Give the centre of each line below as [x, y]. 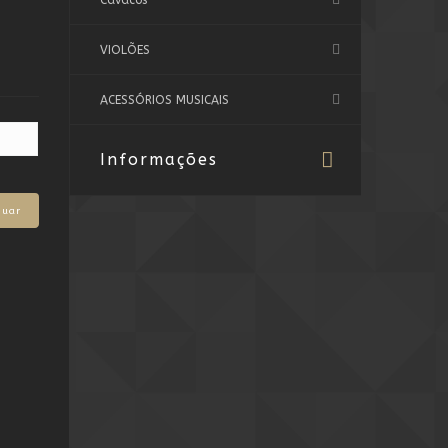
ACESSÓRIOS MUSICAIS [164, 100]
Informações [158, 159]
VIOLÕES [124, 50]
